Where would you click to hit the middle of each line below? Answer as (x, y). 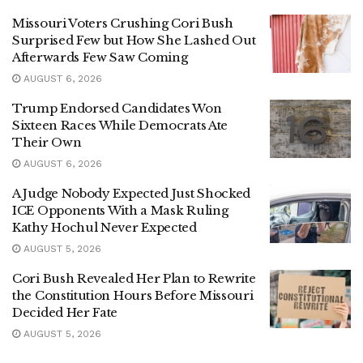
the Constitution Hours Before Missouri (133, 295)
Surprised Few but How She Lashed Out (134, 40)
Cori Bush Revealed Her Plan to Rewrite (134, 278)
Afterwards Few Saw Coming (100, 57)
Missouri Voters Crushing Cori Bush (123, 23)
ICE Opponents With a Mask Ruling (120, 210)
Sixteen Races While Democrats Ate (120, 125)
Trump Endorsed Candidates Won (117, 108)
